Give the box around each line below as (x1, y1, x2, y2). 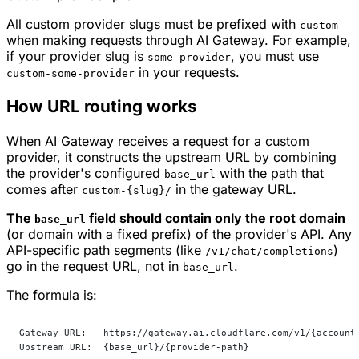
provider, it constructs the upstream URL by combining (6, 148, 337, 165)
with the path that (216, 164, 324, 181)
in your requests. (135, 63, 240, 80)
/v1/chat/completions (205, 244, 333, 257)
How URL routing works (6, 96, 197, 117)
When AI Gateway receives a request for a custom (6, 132, 309, 149)
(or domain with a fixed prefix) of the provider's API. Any (6, 225, 352, 242)
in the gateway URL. (171, 180, 296, 197)
